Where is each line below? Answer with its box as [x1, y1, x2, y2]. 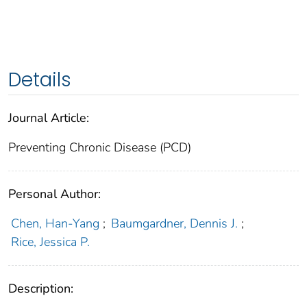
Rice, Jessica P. [10, 233, 90, 250]
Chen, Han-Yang [10, 214, 99, 232]
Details [8, 66, 71, 93]
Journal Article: [8, 109, 89, 126]
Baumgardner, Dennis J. [111, 214, 238, 232]
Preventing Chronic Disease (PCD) [8, 138, 191, 156]
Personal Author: [8, 185, 101, 202]
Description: [8, 280, 73, 297]
